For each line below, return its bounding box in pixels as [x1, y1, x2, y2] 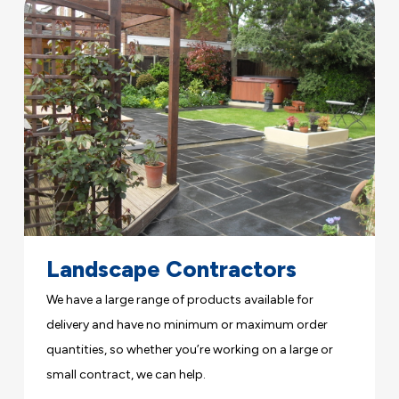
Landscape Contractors [46, 255, 297, 282]
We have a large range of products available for [46, 291, 314, 307]
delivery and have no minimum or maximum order [46, 316, 329, 332]
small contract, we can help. [46, 366, 207, 382]
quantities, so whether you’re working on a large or [46, 341, 334, 357]
